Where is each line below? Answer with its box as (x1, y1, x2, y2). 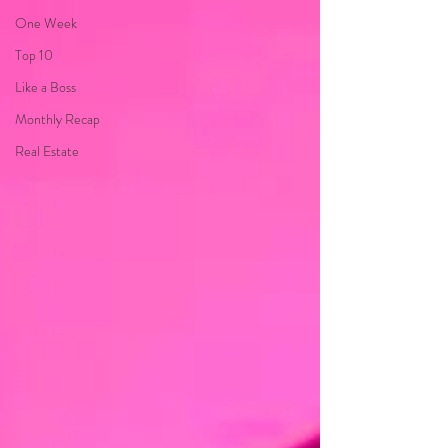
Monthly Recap (15, 109, 100, 129)
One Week (15, 13, 77, 33)
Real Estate (15, 141, 79, 161)
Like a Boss (15, 77, 76, 97)
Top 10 (15, 45, 53, 65)
